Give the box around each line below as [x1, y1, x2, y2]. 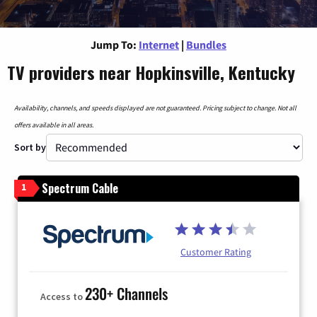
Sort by [14, 140, 46, 154]
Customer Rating [180, 245, 251, 258]
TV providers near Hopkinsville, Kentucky [7, 59, 295, 85]
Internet [139, 37, 179, 52]
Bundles [186, 37, 226, 52]
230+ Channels [85, 282, 168, 305]
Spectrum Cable [42, 179, 118, 197]
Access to [40, 290, 85, 304]
